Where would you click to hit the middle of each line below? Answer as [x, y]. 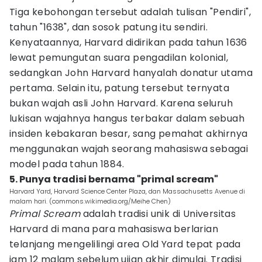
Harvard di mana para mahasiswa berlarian [114, 229]
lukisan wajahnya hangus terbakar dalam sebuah [127, 118]
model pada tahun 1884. [67, 164]
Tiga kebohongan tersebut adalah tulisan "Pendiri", [130, 12]
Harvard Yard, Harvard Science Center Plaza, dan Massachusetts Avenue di [127, 191]
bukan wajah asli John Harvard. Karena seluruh [121, 103]
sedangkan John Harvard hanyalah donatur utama [131, 73]
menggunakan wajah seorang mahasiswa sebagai [129, 149]
